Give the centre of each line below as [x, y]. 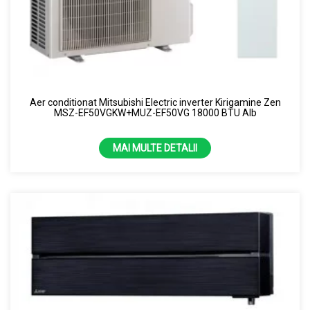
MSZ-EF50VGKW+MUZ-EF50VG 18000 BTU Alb [155, 113]
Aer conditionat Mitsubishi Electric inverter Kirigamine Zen [155, 102]
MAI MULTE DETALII [155, 148]
